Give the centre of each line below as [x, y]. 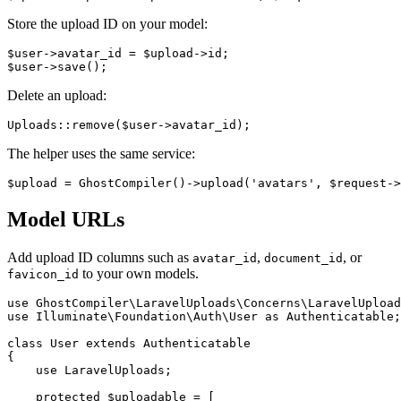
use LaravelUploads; [90, 371]
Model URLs [66, 220]
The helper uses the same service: [101, 154]
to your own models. [139, 274]
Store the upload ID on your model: [107, 24]
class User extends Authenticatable [129, 344]
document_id [303, 259]
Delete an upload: [57, 96]
